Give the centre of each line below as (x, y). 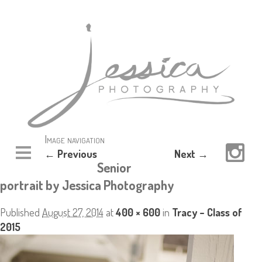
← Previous (71, 154)
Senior (114, 168)
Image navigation (75, 139)
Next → (191, 154)
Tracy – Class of (207, 213)
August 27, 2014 (73, 213)
